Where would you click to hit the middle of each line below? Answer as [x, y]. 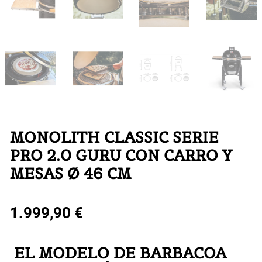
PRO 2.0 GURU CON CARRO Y [121, 155]
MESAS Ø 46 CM [70, 173]
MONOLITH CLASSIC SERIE [114, 137]
